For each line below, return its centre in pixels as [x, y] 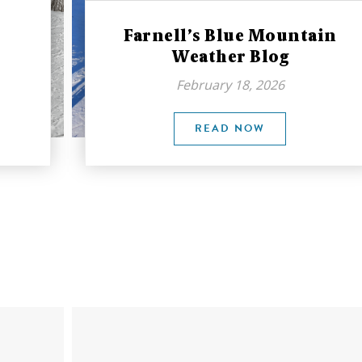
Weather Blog [230, 57]
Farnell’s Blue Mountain [230, 36]
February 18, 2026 [230, 85]
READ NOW [230, 128]
